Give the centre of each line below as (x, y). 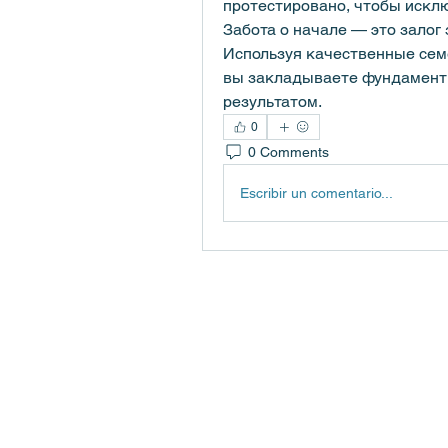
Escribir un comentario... (316, 192)
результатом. (272, 101)
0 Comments (288, 151)
